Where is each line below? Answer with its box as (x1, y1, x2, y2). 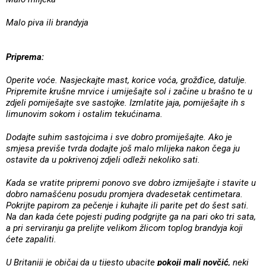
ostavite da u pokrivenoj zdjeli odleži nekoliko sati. (6, 154, 200, 165)
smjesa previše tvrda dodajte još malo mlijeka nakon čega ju (6, 142, 240, 154)
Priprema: (6, 51, 44, 62)
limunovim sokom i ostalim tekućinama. (6, 108, 163, 119)
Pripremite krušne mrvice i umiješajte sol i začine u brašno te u (6, 85, 252, 97)
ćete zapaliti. (6, 233, 56, 245)
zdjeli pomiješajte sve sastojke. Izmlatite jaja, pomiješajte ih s (6, 97, 245, 108)
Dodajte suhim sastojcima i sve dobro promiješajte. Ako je (6, 131, 232, 142)
